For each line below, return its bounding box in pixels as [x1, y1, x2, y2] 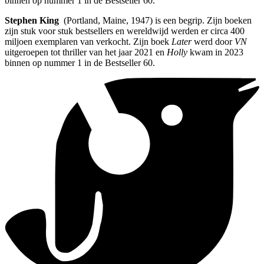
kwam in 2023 [187, 47, 243, 58]
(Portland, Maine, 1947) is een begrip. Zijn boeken [59, 15, 252, 26]
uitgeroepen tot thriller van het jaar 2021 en [5, 47, 167, 58]
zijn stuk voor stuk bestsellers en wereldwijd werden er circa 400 [5, 26, 245, 37]
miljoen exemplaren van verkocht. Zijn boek [5, 37, 171, 47]
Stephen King [5, 15, 59, 26]
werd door [192, 37, 235, 47]
